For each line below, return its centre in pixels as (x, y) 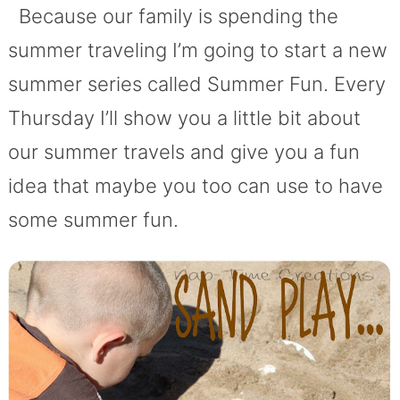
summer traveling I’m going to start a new (197, 50)
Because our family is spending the (173, 16)
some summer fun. (93, 219)
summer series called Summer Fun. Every (196, 83)
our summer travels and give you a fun (183, 151)
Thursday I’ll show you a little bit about (184, 117)
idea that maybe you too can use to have (195, 185)
